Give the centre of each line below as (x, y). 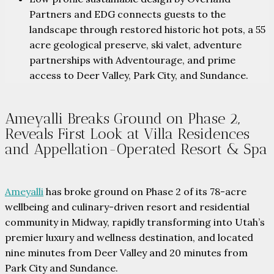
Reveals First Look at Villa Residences (127, 134)
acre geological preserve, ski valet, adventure (135, 45)
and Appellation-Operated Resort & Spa (136, 149)
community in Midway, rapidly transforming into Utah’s (135, 222)
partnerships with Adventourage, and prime (132, 60)
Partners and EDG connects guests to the (128, 14)
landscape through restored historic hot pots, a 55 (147, 30)
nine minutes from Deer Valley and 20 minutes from (126, 253)
